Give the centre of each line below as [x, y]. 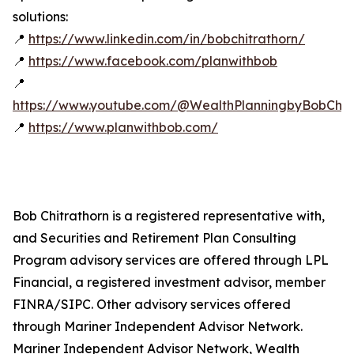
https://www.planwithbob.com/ [123, 128]
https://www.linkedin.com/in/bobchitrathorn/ [167, 39]
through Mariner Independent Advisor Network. [158, 327]
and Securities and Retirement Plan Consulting [154, 238]
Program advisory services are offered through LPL [171, 260]
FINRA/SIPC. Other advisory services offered [152, 305]
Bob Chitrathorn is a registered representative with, [169, 216]
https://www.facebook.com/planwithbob [153, 61]
